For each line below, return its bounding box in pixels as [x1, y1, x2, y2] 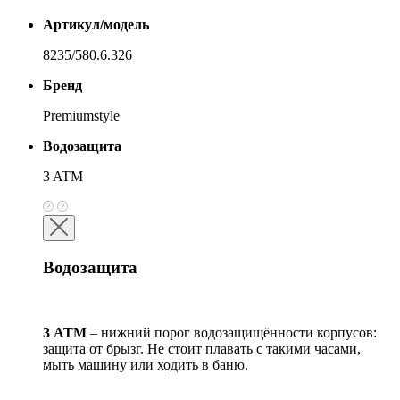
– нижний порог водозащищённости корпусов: [87, 324, 377, 340]
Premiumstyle [43, 108, 120, 124]
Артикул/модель [43, 17, 149, 33]
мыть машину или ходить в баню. [43, 356, 248, 372]
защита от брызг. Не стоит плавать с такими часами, [43, 340, 361, 356]
